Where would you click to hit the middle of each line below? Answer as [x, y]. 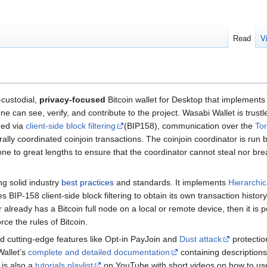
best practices [88, 183]
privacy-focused [72, 100]
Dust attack [201, 239]
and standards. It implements [171, 183]
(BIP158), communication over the [190, 126]
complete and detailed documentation [99, 252]
